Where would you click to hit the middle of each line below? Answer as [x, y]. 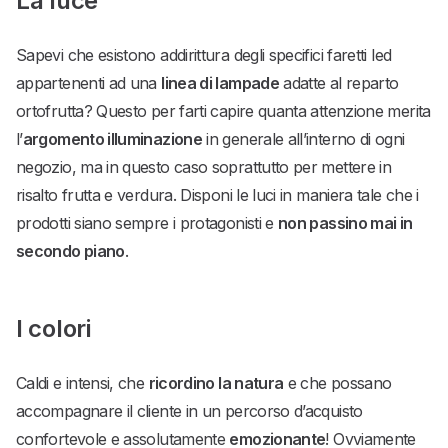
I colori [53, 329]
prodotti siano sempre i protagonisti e [147, 223]
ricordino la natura [216, 383]
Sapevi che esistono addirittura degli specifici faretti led [204, 55]
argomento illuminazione [112, 139]
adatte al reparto [338, 83]
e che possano [337, 383]
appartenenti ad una [89, 83]
